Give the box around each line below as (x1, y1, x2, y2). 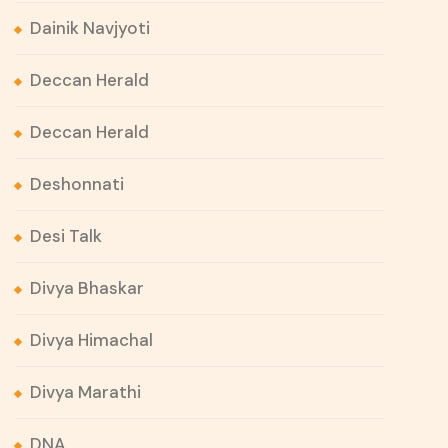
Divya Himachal (30, 329, 153, 352)
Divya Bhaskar (30, 277, 144, 300)
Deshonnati (30, 173, 124, 196)
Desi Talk (30, 225, 102, 248)
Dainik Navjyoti (30, 17, 150, 40)
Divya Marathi (30, 381, 141, 404)
